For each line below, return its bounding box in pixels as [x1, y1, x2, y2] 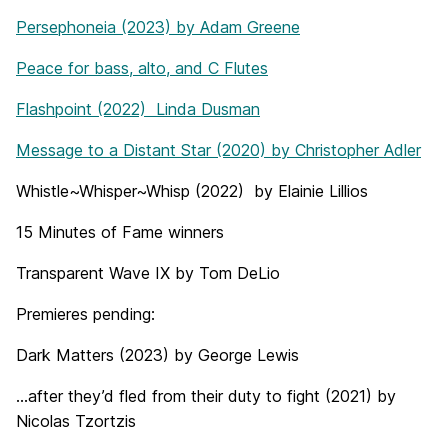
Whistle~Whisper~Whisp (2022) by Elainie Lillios [16, 181, 368, 201]
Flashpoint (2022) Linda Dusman [16, 99, 260, 119]
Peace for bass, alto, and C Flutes [16, 58, 268, 78]
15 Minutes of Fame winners [16, 222, 224, 242]
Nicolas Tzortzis [16, 411, 136, 431]
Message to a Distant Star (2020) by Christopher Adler [16, 140, 421, 160]
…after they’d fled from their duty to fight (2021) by [16, 386, 396, 406]
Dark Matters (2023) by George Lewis [16, 345, 299, 365]
